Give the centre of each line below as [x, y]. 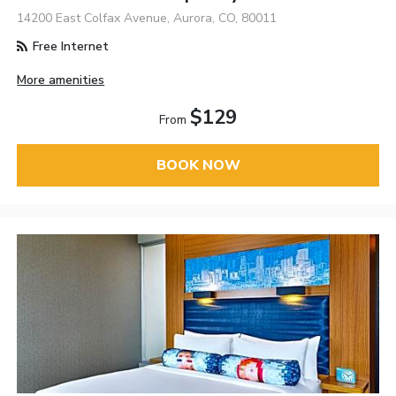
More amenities [61, 80]
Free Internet [69, 46]
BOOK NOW [198, 166]
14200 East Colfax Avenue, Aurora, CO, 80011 [147, 18]
